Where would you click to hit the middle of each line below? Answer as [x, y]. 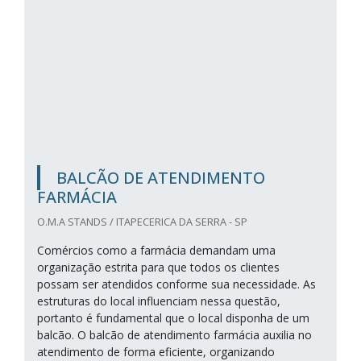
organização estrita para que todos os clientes [158, 267]
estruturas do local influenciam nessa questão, [159, 301]
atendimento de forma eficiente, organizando [156, 352]
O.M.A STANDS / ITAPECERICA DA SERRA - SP [142, 222]
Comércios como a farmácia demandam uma [156, 250]
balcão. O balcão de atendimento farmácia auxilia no [174, 335]
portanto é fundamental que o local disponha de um [173, 318]
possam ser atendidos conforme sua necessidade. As [176, 284]
